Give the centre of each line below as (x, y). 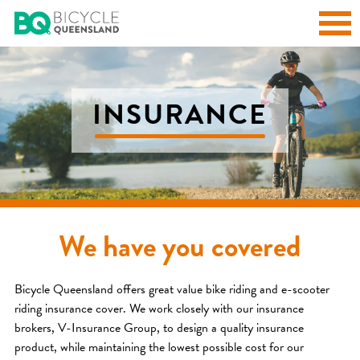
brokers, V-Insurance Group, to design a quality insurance (159, 327)
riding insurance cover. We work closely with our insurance (159, 308)
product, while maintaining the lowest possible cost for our (159, 347)
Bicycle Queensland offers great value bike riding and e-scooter (172, 289)
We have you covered (180, 246)
